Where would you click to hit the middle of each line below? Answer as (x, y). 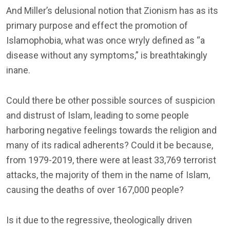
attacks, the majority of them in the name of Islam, (108, 175)
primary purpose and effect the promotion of (97, 25)
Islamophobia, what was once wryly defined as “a (106, 40)
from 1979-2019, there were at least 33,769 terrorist (111, 160)
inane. (18, 70)
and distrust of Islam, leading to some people (98, 115)
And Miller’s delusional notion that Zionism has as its (112, 10)
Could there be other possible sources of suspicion (111, 100)
